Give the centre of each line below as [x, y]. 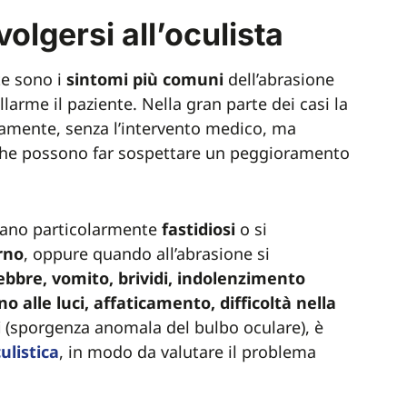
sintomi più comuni [147, 79]
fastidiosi [199, 229]
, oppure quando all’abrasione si [147, 253]
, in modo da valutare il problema [188, 352]
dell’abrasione [281, 79]
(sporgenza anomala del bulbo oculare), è [164, 327]
